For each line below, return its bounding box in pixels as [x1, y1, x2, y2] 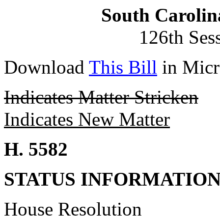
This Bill [89, 56, 157, 78]
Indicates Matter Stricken [4, 86, 198, 108]
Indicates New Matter [4, 109, 170, 130]
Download [4, 56, 89, 78]
